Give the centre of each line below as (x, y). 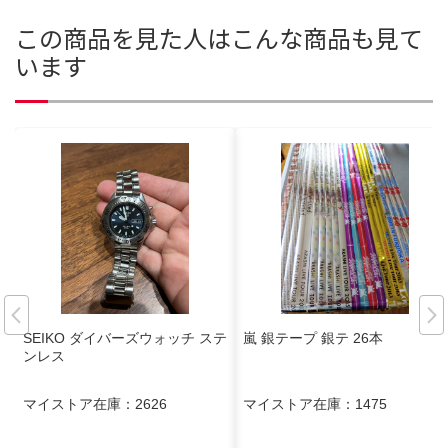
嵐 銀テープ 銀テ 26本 (313, 337)
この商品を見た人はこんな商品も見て (219, 38)
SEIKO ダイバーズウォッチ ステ (125, 337)
